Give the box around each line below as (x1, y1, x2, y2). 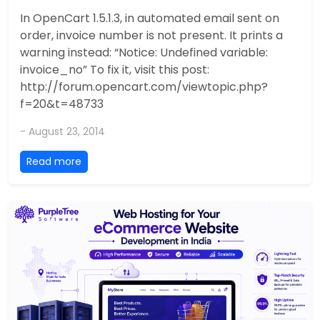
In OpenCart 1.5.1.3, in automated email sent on (20, 9, 279, 26)
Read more (26, 154, 81, 169)
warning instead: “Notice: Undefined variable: (20, 44, 268, 61)
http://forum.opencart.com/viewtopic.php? (20, 78, 268, 95)
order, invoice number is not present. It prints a (20, 26, 283, 44)
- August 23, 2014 (20, 124, 105, 139)
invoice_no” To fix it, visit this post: (20, 61, 209, 78)
